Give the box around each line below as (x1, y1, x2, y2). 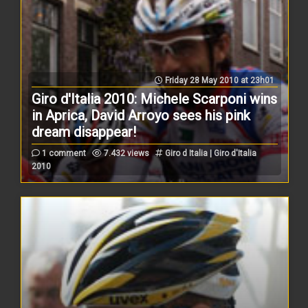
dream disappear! (32, 123, 137, 140)
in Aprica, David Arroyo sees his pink (32, 107, 251, 124)
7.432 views (102, 148, 150, 158)
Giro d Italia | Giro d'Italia (163, 148, 257, 158)
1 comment (40, 148, 87, 158)
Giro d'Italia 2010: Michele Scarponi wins (32, 90, 278, 107)
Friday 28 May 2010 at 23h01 (162, 75, 274, 85)
